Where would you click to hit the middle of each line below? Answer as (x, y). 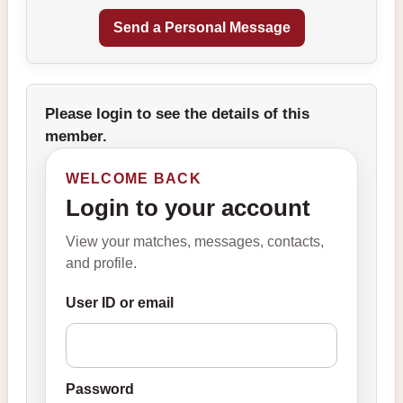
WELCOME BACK (133, 178)
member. (76, 136)
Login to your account (188, 208)
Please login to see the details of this (177, 114)
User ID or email (119, 302)
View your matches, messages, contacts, (194, 241)
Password (99, 390)
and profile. (101, 263)
